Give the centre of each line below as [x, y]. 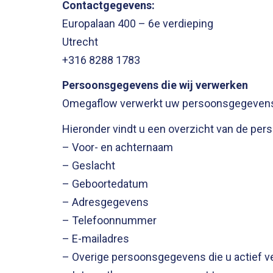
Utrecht [80, 41]
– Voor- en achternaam [118, 147]
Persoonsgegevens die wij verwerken [155, 85]
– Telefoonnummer [109, 220]
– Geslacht [89, 165]
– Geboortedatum [105, 183]
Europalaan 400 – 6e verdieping [138, 23]
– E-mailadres [96, 238]
